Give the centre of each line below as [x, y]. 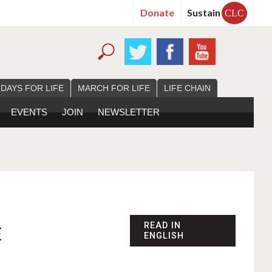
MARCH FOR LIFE [114, 88]
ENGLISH [164, 236]
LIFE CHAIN [187, 88]
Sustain [204, 12]
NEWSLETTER [129, 112]
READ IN [162, 226]
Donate [157, 12]
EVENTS [29, 112]
